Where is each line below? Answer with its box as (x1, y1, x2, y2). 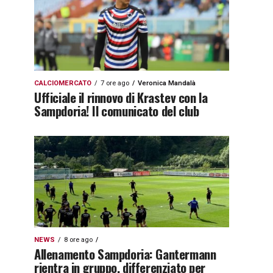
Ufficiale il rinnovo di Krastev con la (34, 88, 208, 107)
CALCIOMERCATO (34, 79, 91, 87)
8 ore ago (64, 236, 93, 244)
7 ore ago (101, 79, 129, 87)
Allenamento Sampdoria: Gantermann (34, 244, 216, 263)
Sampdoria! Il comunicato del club (34, 101, 199, 120)
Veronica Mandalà (138, 79, 196, 87)
